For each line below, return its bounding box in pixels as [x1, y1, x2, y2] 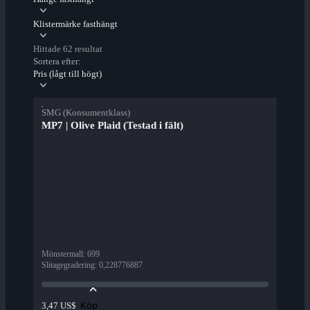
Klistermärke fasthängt [33, 19, 118, 30]
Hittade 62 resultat [33, 44, 102, 55]
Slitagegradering [42, 260, 95, 271]
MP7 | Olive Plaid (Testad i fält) [42, 120, 183, 131]
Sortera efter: [33, 56, 81, 67]
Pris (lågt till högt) [33, 69, 102, 80]
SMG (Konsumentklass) [42, 107, 130, 118]
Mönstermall [42, 249, 83, 259]
